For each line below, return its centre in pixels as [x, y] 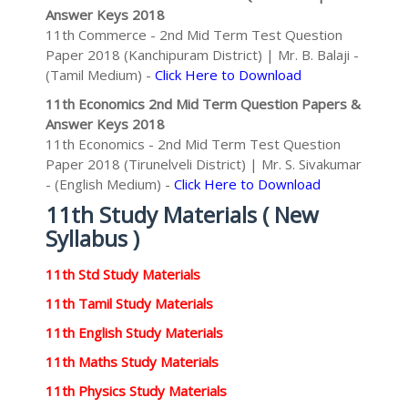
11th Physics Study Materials [136, 391]
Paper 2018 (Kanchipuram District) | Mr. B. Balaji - [202, 55]
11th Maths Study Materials [132, 362]
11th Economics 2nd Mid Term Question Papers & [203, 104]
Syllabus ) [92, 238]
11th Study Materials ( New [182, 214]
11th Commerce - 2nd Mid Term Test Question [194, 35]
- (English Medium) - [110, 184]
